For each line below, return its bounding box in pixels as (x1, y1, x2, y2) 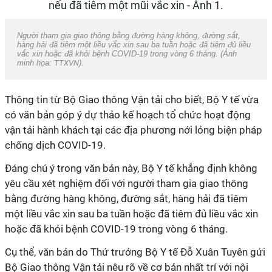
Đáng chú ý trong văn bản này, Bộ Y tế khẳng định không (5, 162, 257, 174)
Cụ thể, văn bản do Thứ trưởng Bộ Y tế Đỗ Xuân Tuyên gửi (5, 246, 265, 258)
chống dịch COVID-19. (5, 139, 106, 151)
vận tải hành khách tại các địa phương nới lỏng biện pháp (5, 124, 262, 136)
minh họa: (17, 58, 54, 67)
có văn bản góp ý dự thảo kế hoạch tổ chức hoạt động (5, 109, 251, 121)
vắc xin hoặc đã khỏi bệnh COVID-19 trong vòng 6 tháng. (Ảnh (17, 49, 237, 58)
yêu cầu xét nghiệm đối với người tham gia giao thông (5, 177, 248, 189)
